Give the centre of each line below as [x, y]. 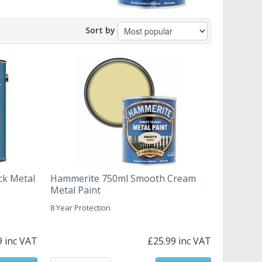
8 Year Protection [80, 207]
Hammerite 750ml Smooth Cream [123, 178]
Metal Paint [75, 190]
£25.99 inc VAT [179, 241]
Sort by [100, 30]
